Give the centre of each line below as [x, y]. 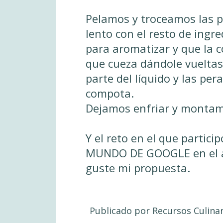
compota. [110, 93]
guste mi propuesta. [138, 167]
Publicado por [121, 210]
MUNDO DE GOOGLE [138, 153]
